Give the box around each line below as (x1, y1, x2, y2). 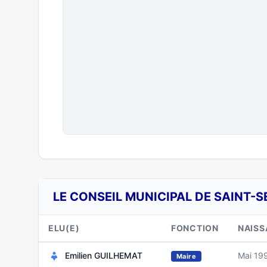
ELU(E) (48, 223, 80, 233)
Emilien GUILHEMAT (65, 250, 142, 260)
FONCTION (171, 223, 219, 233)
